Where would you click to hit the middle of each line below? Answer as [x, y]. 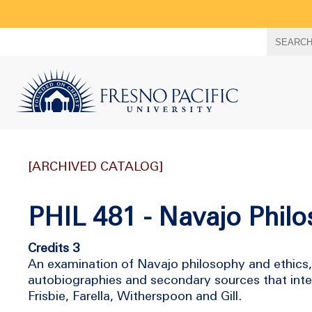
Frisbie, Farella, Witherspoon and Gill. [135, 296]
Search [21, 33]
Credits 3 [54, 248]
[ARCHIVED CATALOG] [96, 166]
